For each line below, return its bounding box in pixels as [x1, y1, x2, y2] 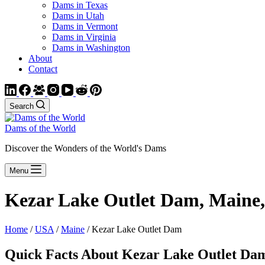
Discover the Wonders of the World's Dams [5, 143, 166, 153]
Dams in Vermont [52, 21, 118, 31]
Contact [28, 64, 57, 74]
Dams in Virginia [52, 32, 116, 42]
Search [9, 102, 34, 111]
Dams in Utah [52, 11, 104, 21]
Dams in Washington [52, 43, 130, 53]
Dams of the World [5, 123, 76, 133]
